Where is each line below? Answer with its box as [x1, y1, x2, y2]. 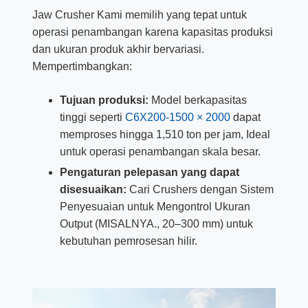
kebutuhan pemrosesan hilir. [59, 234, 197, 247]
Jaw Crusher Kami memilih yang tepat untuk [32, 8, 247, 21]
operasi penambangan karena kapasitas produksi [32, 25, 273, 38]
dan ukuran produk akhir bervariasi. [32, 43, 204, 55]
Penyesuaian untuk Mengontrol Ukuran [59, 200, 250, 212]
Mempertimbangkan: [32, 60, 132, 72]
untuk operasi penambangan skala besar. [59, 145, 261, 157]
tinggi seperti [59, 111, 125, 123]
